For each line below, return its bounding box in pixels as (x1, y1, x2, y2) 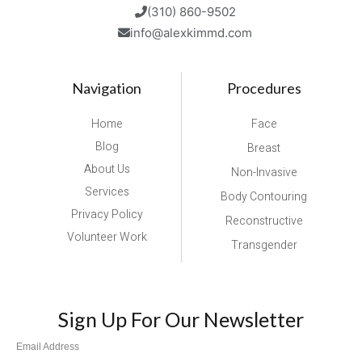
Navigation (72, 78, 141, 97)
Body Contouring (221, 187, 307, 205)
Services (84, 183, 129, 200)
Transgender (230, 236, 297, 254)
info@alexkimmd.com (130, 24, 252, 40)
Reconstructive (225, 212, 303, 229)
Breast (247, 139, 280, 157)
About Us (83, 160, 130, 178)
